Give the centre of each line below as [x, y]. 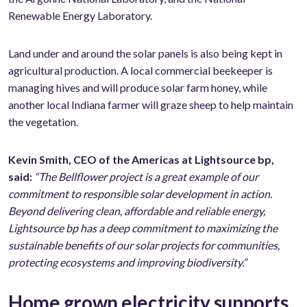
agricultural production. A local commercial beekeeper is [140, 71]
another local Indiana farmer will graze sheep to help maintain [151, 105]
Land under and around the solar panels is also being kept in [145, 53]
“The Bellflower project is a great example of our [146, 177]
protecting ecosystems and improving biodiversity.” [127, 262]
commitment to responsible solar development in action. [140, 194]
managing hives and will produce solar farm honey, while [138, 88]
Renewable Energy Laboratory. [80, 16]
